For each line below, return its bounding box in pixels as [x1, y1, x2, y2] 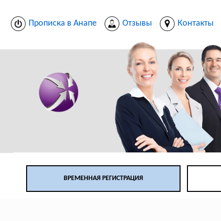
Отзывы [122, 18, 152, 28]
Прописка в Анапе [28, 18, 97, 28]
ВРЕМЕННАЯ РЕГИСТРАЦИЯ [64, 175, 143, 183]
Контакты [177, 18, 214, 28]
